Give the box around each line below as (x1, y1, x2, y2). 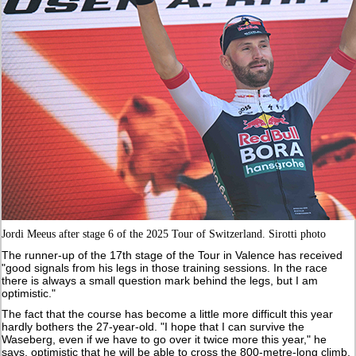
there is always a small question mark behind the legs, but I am (2, 273, 319, 287)
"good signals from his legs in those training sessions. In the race (2, 261, 328, 274)
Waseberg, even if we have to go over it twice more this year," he (2, 332, 327, 346)
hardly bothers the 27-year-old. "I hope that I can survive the (2, 319, 305, 333)
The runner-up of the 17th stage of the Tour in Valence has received (2, 248, 343, 261)
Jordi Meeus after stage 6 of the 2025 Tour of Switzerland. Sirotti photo (2, 227, 327, 240)
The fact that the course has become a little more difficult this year (2, 307, 334, 320)
